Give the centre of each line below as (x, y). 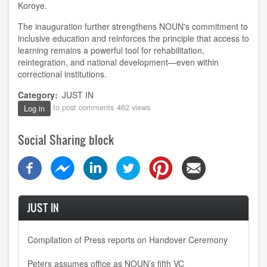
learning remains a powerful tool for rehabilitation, (111, 50)
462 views (133, 107)
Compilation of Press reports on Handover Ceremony (128, 240)
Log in (34, 108)
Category (36, 95)
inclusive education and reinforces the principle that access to (133, 38)
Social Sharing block (66, 139)
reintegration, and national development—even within (118, 62)
